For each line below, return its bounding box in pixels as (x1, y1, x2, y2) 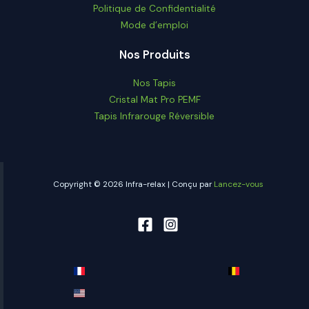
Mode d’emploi (121, 18, 188, 31)
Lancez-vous (213, 179, 263, 190)
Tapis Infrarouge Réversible (94, 110, 215, 122)
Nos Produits (119, 47, 190, 62)
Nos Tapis (133, 77, 176, 89)
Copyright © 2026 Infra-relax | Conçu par (52, 179, 214, 190)
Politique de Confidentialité (93, 1, 216, 14)
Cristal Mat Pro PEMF (108, 93, 201, 106)
